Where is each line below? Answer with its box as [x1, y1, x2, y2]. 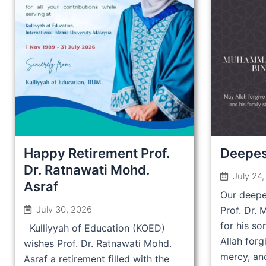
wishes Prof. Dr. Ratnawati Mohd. [24, 237, 172, 250]
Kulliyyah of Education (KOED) [24, 222, 165, 235]
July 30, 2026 [36, 204, 92, 216]
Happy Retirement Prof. [24, 145, 170, 161]
